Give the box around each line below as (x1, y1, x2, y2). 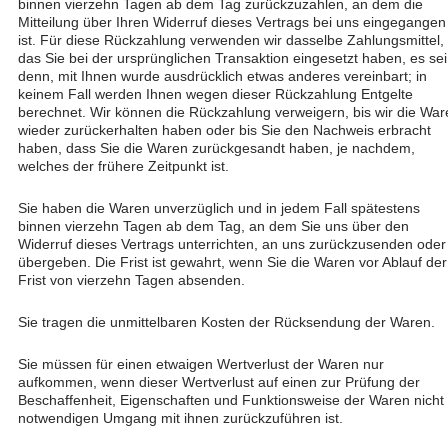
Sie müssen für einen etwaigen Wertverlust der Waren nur (18, 356, 384, 372)
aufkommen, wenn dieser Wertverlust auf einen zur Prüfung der (18, 374, 420, 390)
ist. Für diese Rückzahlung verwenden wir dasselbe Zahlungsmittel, (18, 32, 444, 48)
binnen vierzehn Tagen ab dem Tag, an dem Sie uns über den (18, 218, 409, 234)
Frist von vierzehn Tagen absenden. (18, 272, 245, 288)
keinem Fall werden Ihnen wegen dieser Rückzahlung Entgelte (18, 86, 413, 102)
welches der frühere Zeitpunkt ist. (18, 158, 229, 174)
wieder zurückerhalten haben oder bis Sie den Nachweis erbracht (18, 122, 431, 138)
